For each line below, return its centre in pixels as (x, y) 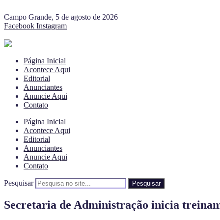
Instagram (52, 26)
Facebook (19, 26)
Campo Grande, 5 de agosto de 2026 (61, 17)
